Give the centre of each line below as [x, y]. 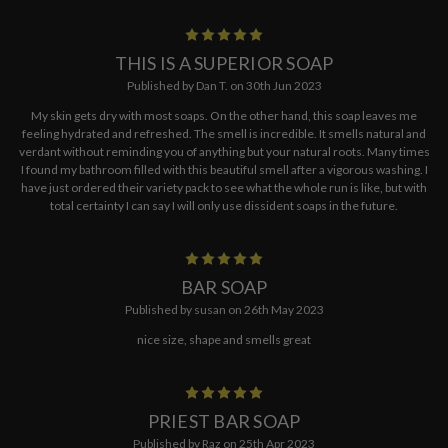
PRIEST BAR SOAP [224, 420]
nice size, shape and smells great [224, 339]
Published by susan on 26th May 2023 [224, 309]
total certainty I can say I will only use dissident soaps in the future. [224, 205]
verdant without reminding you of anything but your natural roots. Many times [224, 151]
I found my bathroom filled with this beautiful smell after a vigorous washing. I [224, 169]
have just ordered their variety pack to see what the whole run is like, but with [224, 187]
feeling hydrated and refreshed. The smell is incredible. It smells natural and [224, 133]
